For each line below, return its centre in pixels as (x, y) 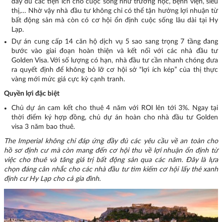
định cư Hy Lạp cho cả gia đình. (53, 179)
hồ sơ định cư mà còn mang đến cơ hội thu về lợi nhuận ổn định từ (111, 151)
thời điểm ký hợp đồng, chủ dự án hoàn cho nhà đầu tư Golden (115, 118)
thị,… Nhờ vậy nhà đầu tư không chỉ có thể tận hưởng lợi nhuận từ (115, 11)
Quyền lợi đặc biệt (32, 94)
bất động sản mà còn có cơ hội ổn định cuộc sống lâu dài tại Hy (115, 21)
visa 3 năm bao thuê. (44, 127)
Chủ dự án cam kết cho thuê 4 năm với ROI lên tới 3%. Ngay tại (115, 108)
